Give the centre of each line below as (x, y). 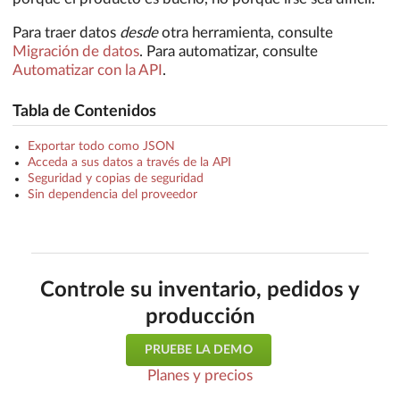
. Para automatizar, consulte (229, 51)
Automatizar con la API (87, 70)
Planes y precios (200, 376)
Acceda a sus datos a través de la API (129, 163)
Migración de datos (76, 51)
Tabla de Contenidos (84, 112)
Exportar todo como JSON (101, 147)
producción (200, 317)
